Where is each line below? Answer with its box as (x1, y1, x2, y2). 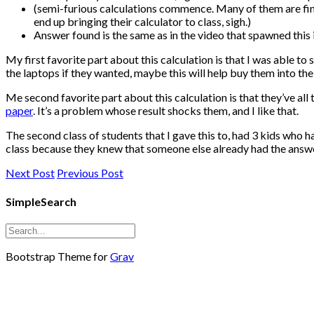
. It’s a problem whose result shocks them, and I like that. (33, 104, 299, 118)
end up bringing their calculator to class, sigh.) (34, 15, 251, 29)
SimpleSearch (6, 194, 76, 208)
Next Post (6, 166, 55, 180)
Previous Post (57, 166, 123, 180)
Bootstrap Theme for (6, 249, 110, 263)
